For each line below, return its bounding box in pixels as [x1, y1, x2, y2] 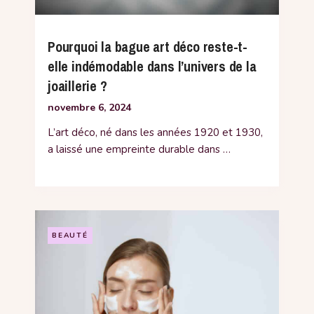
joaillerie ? [48, 76, 107, 96]
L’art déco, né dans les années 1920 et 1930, [48, 125, 263, 140]
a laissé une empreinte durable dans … [48, 142, 231, 157]
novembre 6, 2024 [48, 101, 131, 115]
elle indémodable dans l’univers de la [48, 57, 257, 76]
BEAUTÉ [52, 230, 88, 240]
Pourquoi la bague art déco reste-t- [48, 37, 248, 57]
